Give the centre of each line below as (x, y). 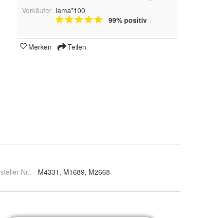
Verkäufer (37, 10)
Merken (40, 46)
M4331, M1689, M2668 (74, 172)
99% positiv (127, 20)
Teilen (76, 46)
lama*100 (70, 10)
